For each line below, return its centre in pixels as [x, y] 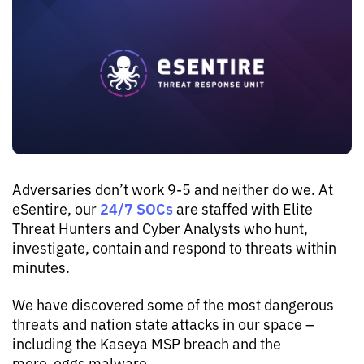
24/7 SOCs [136, 208]
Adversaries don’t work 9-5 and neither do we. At [173, 188]
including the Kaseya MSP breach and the [147, 343]
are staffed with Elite [243, 208]
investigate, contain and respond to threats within [174, 247]
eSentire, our [56, 208]
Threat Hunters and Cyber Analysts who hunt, [160, 227]
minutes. [41, 266]
